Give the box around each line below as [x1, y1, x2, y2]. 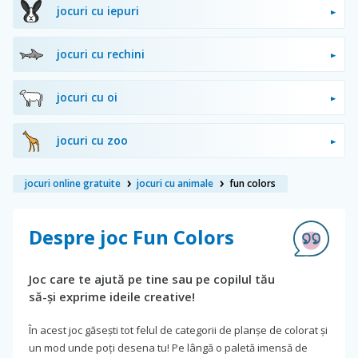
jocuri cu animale [137, 176, 213, 190]
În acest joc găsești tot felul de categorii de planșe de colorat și [29, 322, 328, 337]
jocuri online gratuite [25, 176, 121, 190]
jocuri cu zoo [57, 132, 128, 148]
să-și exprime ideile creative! [29, 288, 195, 304]
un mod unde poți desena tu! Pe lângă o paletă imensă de [29, 340, 308, 355]
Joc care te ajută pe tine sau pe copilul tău [29, 270, 275, 287]
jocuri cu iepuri [57, 2, 139, 18]
